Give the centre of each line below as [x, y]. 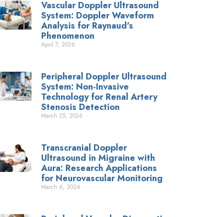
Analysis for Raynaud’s [87, 26]
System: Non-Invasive [85, 87]
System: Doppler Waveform [98, 16]
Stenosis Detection [81, 107]
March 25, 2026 [62, 116]
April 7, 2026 [58, 45]
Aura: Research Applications [99, 168]
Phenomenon [68, 36]
